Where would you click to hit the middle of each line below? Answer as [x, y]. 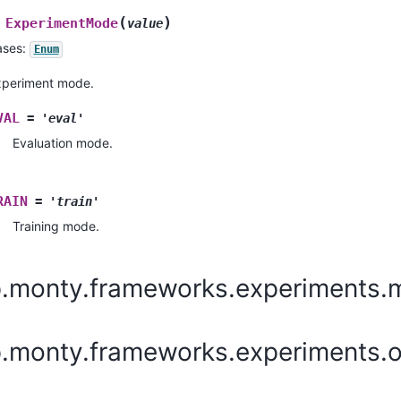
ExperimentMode [62, 24]
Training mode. [56, 226]
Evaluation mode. [63, 143]
